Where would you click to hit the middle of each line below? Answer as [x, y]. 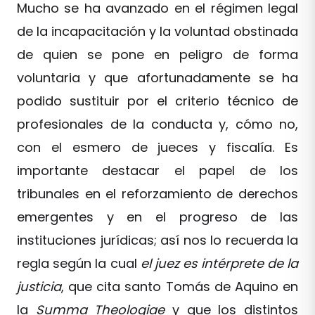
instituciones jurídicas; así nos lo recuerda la [157, 240]
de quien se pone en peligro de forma [157, 54]
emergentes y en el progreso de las [157, 217]
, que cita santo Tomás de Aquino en [180, 287]
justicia [39, 287]
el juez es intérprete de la [218, 263]
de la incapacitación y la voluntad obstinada [157, 31]
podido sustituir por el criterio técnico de [157, 101]
